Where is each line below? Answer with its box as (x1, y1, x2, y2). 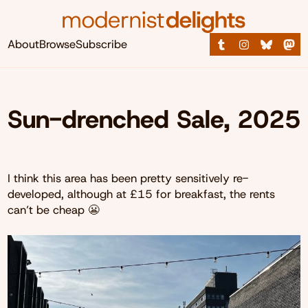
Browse (38, 36, 76, 52)
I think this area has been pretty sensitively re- (7, 170, 248, 186)
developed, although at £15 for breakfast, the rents (7, 186, 275, 201)
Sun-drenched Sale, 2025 (7, 102, 300, 135)
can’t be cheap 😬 (7, 201, 99, 217)
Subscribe (75, 36, 127, 52)
